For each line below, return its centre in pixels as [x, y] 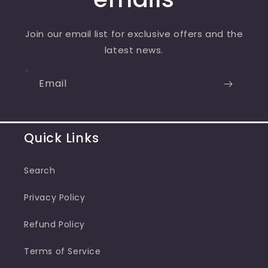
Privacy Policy [55, 198]
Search [40, 171]
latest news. [134, 50]
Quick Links [62, 138]
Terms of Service [63, 252]
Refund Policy [54, 225]
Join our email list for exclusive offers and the [134, 34]
